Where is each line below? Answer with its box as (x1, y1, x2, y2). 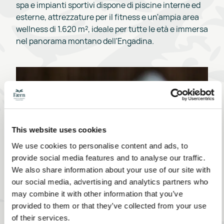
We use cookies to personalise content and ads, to (11, 141, 188, 150)
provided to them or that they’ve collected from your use (11, 201, 206, 210)
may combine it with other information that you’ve (11, 189, 183, 198)
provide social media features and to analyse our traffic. (11, 153, 205, 162)
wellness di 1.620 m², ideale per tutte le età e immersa (16, 23, 208, 34)
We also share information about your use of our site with (11, 165, 210, 174)
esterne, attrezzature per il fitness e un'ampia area (16, 11, 199, 22)
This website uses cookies (11, 125, 106, 134)
